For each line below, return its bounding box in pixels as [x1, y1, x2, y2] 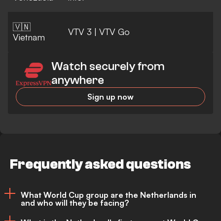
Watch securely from [51, 60, 165, 74]
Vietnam [13, 32, 45, 43]
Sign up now [87, 92, 134, 102]
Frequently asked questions [10, 156, 191, 172]
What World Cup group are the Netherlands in [21, 189, 196, 200]
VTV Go [99, 26, 130, 37]
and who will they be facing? [21, 197, 129, 208]
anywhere [51, 74, 104, 87]
